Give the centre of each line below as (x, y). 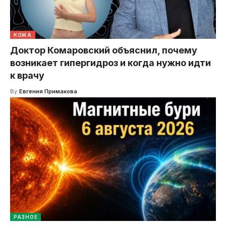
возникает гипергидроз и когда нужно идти (110, 63)
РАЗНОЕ (26, 217)
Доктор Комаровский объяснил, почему (104, 50)
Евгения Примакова (48, 92)
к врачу (27, 76)
